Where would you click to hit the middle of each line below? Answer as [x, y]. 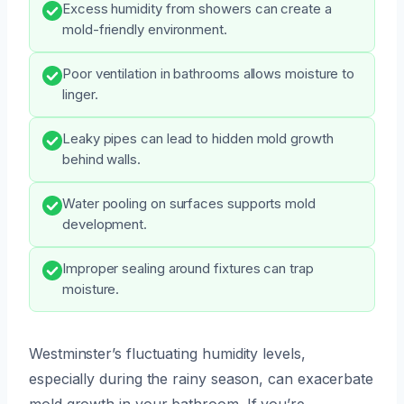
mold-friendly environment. [145, 29]
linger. [80, 94]
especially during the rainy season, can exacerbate [202, 378]
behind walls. [101, 159]
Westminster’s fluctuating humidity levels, [167, 353]
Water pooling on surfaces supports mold [189, 203]
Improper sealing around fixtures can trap [188, 268]
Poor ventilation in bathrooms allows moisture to [209, 73]
